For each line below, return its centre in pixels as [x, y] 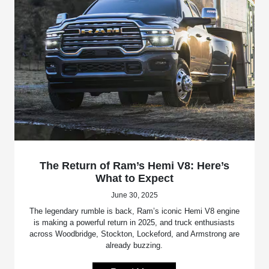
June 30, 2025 [134, 195]
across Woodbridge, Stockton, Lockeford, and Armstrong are [134, 234]
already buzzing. [134, 246]
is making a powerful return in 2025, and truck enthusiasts [134, 223]
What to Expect [134, 179]
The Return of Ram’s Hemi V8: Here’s [134, 166]
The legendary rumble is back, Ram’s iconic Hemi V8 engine [134, 211]
